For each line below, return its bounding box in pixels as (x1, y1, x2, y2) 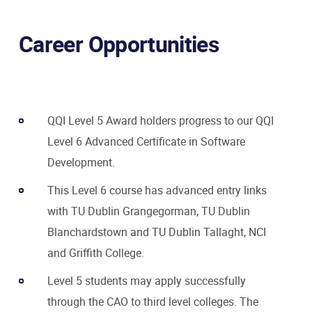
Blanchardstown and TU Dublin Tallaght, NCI (47, 224, 266, 240)
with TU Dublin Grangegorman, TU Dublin (47, 203, 250, 219)
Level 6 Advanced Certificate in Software (47, 134, 245, 150)
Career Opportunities (19, 29, 219, 59)
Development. (47, 155, 118, 171)
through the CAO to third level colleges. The (47, 294, 258, 310)
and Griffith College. (47, 245, 147, 261)
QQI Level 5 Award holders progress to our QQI (47, 113, 274, 129)
